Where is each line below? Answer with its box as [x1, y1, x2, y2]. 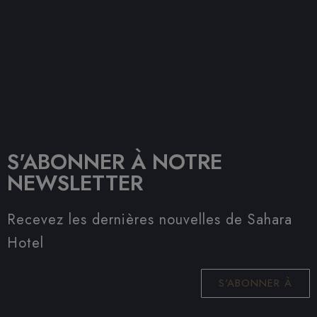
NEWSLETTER [7, 168, 143, 199]
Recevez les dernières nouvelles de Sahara [7, 209, 292, 231]
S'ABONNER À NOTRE [7, 146, 222, 178]
